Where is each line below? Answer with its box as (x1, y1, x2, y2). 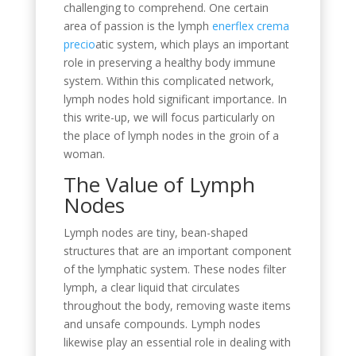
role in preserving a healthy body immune (63, 54, 276, 70)
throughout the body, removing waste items (63, 297, 291, 313)
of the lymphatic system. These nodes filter (63, 261, 286, 277)
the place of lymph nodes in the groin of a (63, 127, 279, 143)
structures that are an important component (63, 242, 292, 258)
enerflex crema (211, 17, 289, 33)
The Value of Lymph (63, 169, 255, 199)
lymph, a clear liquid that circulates (63, 279, 240, 295)
